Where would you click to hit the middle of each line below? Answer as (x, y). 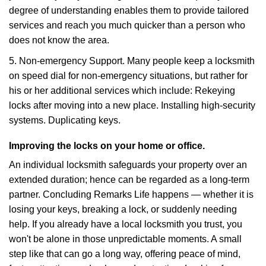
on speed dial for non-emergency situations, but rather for (128, 76)
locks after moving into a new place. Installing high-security (132, 105)
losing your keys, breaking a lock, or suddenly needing (123, 209)
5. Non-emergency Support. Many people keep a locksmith (132, 61)
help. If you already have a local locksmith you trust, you (126, 224)
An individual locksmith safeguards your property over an (128, 165)
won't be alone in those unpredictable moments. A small (125, 239)
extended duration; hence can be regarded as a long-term (129, 180)
